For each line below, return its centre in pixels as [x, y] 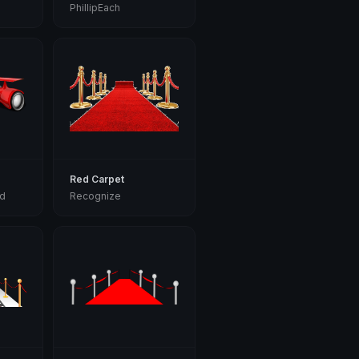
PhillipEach [95, 8]
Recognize [96, 196]
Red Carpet [97, 179]
